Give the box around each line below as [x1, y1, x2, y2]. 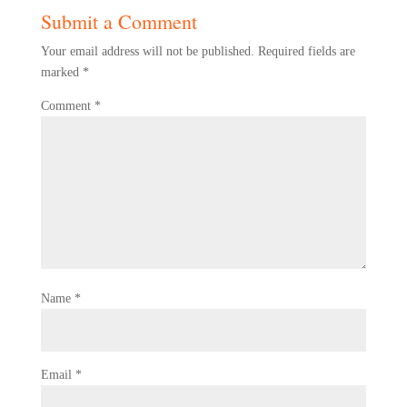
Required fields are [257, 45, 355, 58]
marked [40, 65, 83, 79]
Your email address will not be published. [40, 45, 254, 58]
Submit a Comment [40, 8, 197, 35]
